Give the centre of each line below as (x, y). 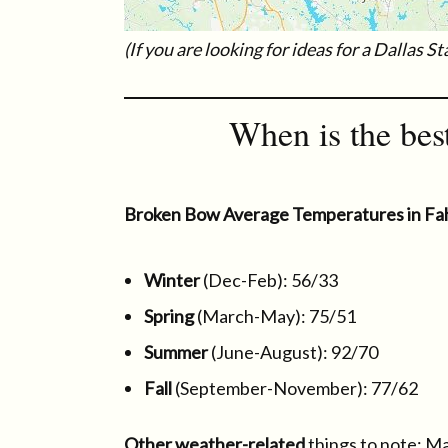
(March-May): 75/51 (275, 316)
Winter (173, 280)
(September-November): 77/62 (296, 388)
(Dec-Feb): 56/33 (270, 280)
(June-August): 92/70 (294, 352)
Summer (177, 352)
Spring (169, 316)
